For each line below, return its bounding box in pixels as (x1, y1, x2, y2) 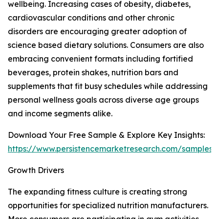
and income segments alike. (8, 109, 112, 119)
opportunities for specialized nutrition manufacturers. (8, 200, 208, 211)
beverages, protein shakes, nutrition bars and (8, 67, 178, 78)
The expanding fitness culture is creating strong (8, 187, 187, 197)
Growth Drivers (8, 165, 64, 175)
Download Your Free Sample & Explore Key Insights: (8, 130, 205, 140)
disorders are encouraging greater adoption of (8, 26, 187, 37)
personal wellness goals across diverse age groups (8, 95, 199, 105)
